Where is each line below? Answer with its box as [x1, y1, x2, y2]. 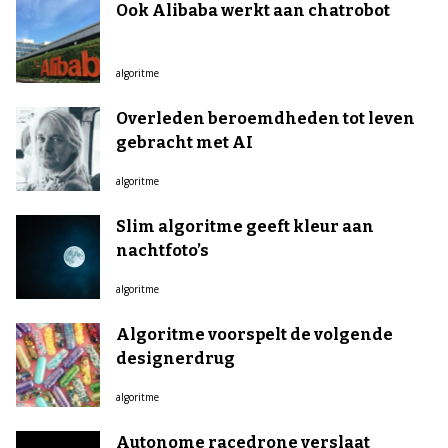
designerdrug [116, 349, 235, 368]
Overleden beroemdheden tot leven [116, 109, 415, 128]
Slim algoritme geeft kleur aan [116, 217, 374, 236]
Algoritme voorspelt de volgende [116, 325, 393, 344]
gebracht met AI [116, 133, 253, 152]
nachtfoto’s [116, 241, 209, 260]
